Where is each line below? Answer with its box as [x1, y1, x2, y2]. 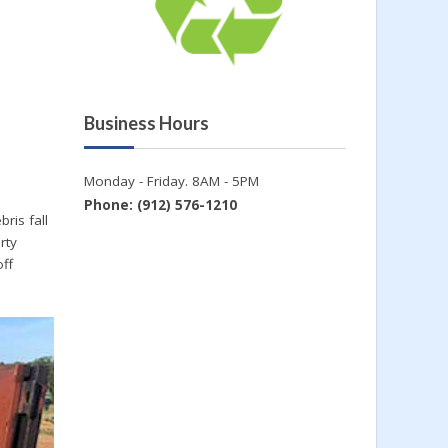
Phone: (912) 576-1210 [83, 195, 237, 214]
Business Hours [83, 111, 209, 134]
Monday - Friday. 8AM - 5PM [83, 171, 259, 190]
